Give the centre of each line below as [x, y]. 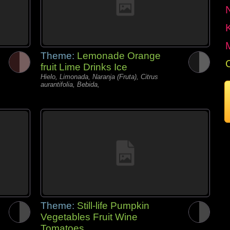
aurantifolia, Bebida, [70, 84]
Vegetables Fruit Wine [89, 217]
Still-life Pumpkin [113, 206]
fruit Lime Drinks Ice [84, 67]
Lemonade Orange [119, 56]
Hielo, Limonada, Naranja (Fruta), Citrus [99, 77]
